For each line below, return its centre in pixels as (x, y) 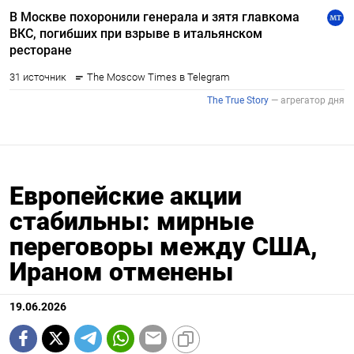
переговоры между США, (164, 246)
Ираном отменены (121, 271)
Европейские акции (126, 196)
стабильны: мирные (132, 221)
